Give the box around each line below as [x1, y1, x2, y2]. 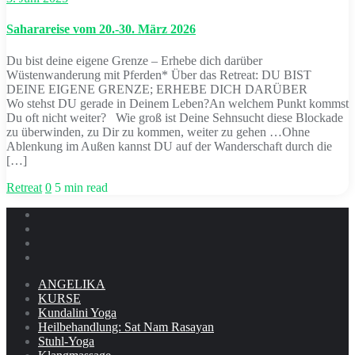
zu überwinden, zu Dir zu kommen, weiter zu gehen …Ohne [6, 124, 310, 139]
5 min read [55, 180, 108, 194]
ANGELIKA [38, 277, 105, 291]
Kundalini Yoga [38, 305, 116, 319]
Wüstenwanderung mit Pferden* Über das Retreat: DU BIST [6, 67, 311, 82]
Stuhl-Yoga [38, 334, 94, 348]
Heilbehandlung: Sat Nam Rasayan [38, 319, 214, 334]
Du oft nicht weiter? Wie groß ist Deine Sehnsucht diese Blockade [6, 110, 343, 124]
